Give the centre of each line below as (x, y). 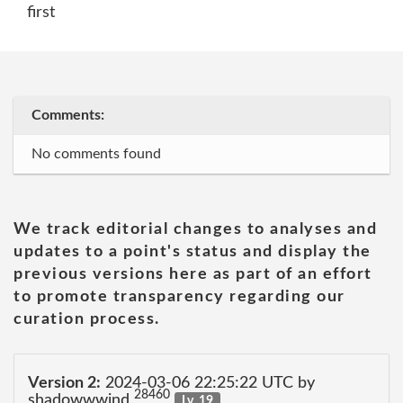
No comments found (96, 154)
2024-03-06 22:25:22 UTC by (208, 383)
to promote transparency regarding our (179, 297)
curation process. (87, 319)
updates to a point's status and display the (193, 252)
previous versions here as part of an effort (193, 274)
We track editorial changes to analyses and (195, 229)
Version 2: (64, 383)
